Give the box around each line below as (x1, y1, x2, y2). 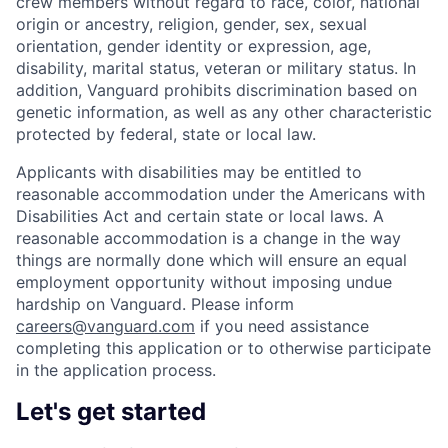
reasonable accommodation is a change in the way (16, 228, 401, 249)
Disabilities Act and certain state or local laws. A (16, 206, 384, 227)
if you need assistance (195, 316, 369, 337)
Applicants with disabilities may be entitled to (16, 162, 362, 183)
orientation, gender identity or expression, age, (16, 36, 371, 57)
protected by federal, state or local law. (16, 124, 316, 145)
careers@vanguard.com (16, 316, 195, 337)
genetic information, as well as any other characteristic (16, 102, 432, 123)
